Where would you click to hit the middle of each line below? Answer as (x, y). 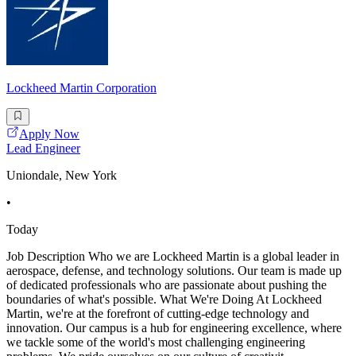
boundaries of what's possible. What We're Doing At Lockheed (164, 300)
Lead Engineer (43, 149)
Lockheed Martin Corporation (81, 88)
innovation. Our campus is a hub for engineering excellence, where (174, 328)
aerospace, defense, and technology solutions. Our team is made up (174, 271)
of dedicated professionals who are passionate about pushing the (166, 285)
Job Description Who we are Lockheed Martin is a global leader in (173, 257)
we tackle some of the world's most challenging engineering (156, 342)
